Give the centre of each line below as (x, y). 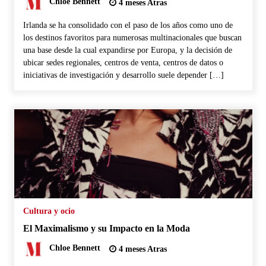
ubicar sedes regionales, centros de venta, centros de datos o (123, 62)
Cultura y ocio (49, 211)
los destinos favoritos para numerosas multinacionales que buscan (132, 37)
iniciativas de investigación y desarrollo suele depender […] (123, 75)
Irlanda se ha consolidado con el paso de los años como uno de (128, 25)
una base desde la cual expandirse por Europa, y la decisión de (127, 50)
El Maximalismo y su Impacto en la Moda (106, 228)
